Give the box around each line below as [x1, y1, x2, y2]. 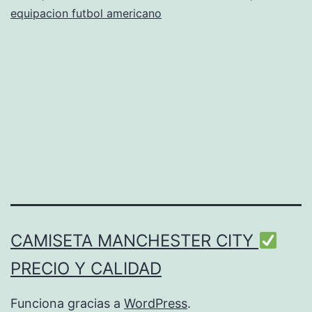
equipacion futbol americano [10, 6, 162, 20]
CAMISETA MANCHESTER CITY [10, 231, 258, 251]
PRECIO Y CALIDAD [10, 258, 162, 279]
